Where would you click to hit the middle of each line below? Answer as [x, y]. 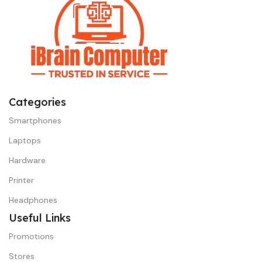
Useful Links [40, 218]
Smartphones [35, 121]
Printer [21, 180]
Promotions [31, 237]
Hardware [27, 161]
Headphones [33, 200]
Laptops [25, 141]
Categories [37, 102]
